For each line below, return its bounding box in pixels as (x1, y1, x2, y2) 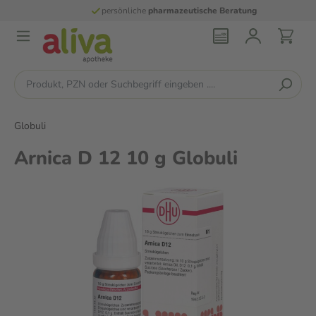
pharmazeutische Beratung (133, 5, 242, 16)
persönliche (86, 5, 133, 16)
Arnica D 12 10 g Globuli (14, 145, 238, 171)
